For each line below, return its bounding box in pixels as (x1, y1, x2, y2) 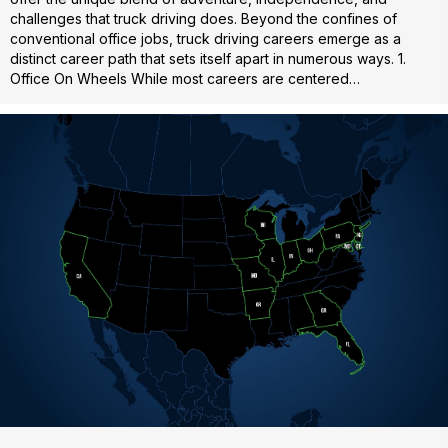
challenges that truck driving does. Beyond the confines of (10, 10, 397, 28)
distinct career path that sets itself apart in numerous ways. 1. (10, 50, 406, 68)
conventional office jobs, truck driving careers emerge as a (10, 30, 401, 48)
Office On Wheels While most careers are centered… (10, 70, 360, 88)
